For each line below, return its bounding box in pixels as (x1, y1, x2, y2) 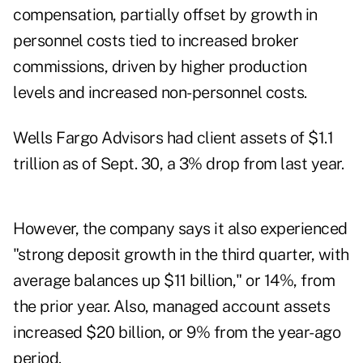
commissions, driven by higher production (13, 57, 306, 77)
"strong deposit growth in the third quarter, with (13, 245, 349, 265)
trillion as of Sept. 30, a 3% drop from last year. (13, 154, 344, 174)
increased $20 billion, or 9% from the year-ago (13, 322, 340, 343)
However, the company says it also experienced (13, 219, 348, 239)
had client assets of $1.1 (163, 128, 333, 148)
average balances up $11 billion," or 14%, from (13, 271, 335, 291)
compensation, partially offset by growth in (13, 5, 318, 25)
